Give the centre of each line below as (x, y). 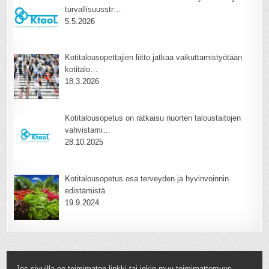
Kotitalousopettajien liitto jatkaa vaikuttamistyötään (153, 58)
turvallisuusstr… (93, 9)
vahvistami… (87, 130)
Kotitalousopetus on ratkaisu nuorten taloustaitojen (153, 118)
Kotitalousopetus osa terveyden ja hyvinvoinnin (147, 178)
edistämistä (85, 190)
